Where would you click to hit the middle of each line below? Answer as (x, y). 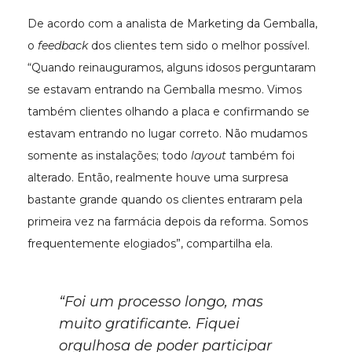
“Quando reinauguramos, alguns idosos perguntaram (172, 68)
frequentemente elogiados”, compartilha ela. (150, 244)
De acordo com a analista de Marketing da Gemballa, (172, 24)
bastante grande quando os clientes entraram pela (165, 200)
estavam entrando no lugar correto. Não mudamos (167, 134)
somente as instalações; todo (109, 156)
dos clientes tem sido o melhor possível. (199, 46)
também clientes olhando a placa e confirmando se (169, 112)
